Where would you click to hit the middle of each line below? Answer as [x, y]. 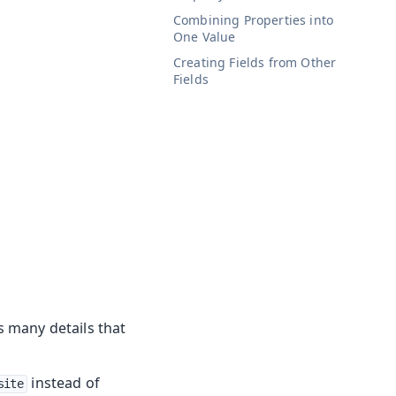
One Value [205, 36]
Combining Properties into [254, 19]
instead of [64, 383]
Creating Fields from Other [255, 63]
